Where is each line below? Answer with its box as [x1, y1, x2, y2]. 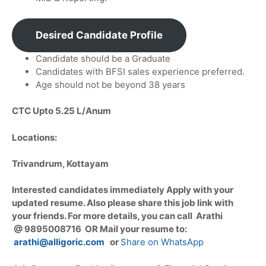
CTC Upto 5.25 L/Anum [12, 105, 111, 117]
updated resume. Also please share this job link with [12, 197, 233, 209]
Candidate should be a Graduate [36, 52, 170, 64]
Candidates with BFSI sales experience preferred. [36, 65, 245, 77]
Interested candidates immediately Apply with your [12, 184, 233, 196]
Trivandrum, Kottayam [12, 158, 109, 170]
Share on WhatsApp [121, 236, 204, 248]
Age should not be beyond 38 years [36, 78, 185, 90]
